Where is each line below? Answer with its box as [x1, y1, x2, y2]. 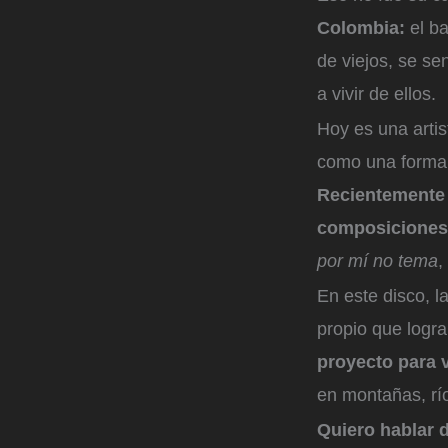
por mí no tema [317, 250, 438, 271]
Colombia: [317, 18, 405, 39]
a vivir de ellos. [317, 84, 436, 105]
